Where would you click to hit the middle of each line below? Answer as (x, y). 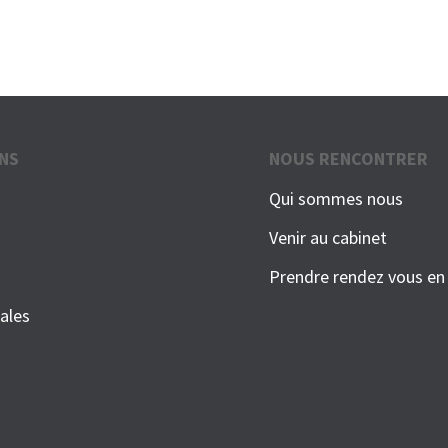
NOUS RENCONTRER (349, 159)
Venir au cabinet (328, 238)
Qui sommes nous (336, 199)
